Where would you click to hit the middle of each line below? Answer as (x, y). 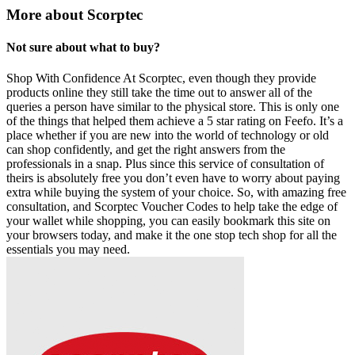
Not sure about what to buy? (83, 48)
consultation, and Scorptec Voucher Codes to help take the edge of (172, 207)
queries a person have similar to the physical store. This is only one (173, 107)
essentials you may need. (68, 250)
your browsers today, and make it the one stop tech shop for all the (172, 235)
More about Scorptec (74, 14)
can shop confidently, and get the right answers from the (146, 150)
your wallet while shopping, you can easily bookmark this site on (168, 221)
